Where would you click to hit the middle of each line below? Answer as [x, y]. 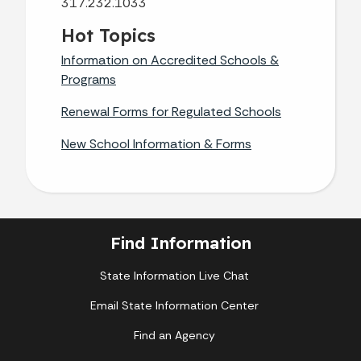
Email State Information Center [174, 305]
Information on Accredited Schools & [170, 60]
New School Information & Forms [156, 143]
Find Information [180, 242]
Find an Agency [174, 335]
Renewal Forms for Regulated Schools [171, 111]
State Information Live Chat [174, 275]
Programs [89, 79]
